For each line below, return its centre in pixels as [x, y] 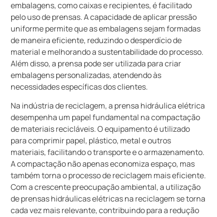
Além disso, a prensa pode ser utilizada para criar [96, 64]
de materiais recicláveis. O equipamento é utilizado [101, 129]
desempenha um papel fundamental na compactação [106, 117]
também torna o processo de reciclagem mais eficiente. [108, 175]
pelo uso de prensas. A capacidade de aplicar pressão [104, 17]
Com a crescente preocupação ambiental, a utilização [106, 187]
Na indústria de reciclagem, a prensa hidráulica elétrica [108, 105]
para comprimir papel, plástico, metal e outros [91, 140]
